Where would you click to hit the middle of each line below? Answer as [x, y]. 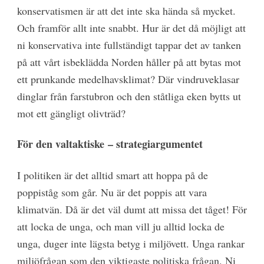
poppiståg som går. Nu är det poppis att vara [112, 192]
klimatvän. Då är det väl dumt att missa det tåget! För [132, 209]
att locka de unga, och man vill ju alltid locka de [121, 226]
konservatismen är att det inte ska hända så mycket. [126, 10]
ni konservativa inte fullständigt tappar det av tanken [129, 44]
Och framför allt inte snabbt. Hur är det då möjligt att [131, 27]
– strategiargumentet [155, 144]
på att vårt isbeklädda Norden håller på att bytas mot [129, 62]
